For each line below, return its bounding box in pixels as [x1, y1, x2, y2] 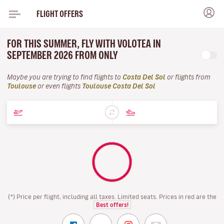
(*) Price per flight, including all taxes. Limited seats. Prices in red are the [7, 193, 216, 199]
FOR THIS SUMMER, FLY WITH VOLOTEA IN [7, 38, 161, 49]
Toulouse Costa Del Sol [82, 83, 155, 89]
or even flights [36, 83, 82, 89]
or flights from [165, 74, 210, 80]
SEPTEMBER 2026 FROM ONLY [7, 50, 119, 60]
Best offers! [95, 202, 128, 207]
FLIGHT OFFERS [36, 9, 83, 18]
